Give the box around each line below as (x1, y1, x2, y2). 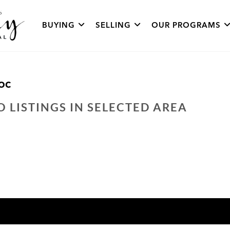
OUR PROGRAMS (151, 18, 221, 32)
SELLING (95, 18, 131, 32)
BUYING (42, 18, 75, 32)
